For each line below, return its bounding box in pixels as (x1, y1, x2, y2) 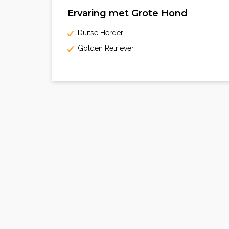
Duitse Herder (74, 29, 123, 37)
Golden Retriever (74, 44, 134, 52)
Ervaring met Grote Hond (67, 8, 188, 19)
